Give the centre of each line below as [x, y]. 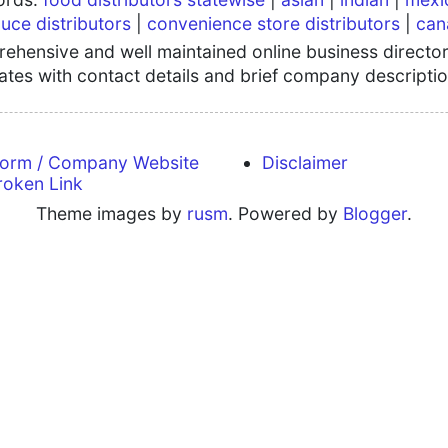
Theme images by [111, 214]
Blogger [375, 214]
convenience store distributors [273, 24]
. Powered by [285, 214]
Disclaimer [305, 162]
